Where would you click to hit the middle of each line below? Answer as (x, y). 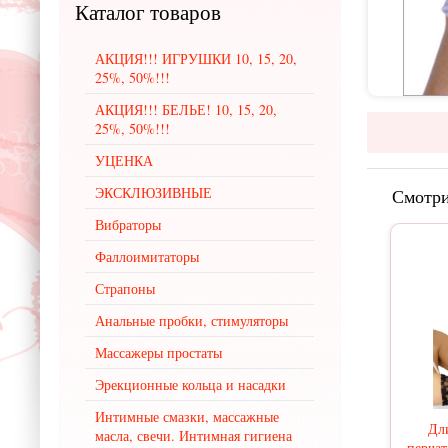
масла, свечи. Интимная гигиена (193, 435)
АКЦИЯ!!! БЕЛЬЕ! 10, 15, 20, (186, 109)
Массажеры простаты (158, 352)
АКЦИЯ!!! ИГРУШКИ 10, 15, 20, (196, 58)
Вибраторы (128, 224)
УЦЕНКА (124, 160)
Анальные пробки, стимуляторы (191, 320)
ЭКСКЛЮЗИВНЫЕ (153, 192)
